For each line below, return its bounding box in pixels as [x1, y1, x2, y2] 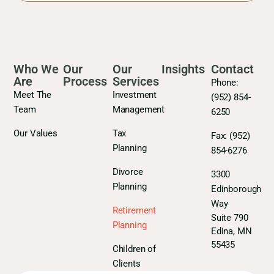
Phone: [210, 76, 239, 88]
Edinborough [210, 183, 262, 194]
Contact [210, 61, 254, 76]
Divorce [112, 166, 143, 177]
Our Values [13, 127, 57, 139]
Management [112, 103, 165, 115]
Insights [161, 61, 206, 76]
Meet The [13, 89, 52, 100]
